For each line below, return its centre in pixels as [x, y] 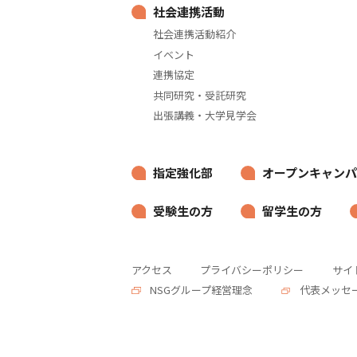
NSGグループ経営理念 [200, 290]
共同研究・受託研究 [199, 95]
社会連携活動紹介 [194, 34]
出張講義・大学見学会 [204, 116]
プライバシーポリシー [252, 270]
